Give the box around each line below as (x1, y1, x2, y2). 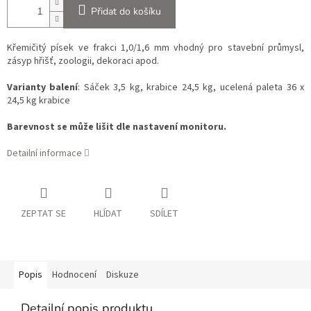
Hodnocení (52, 268, 96, 283)
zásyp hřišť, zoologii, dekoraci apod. (7, 54, 159, 69)
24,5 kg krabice (7, 94, 70, 108)
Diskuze (106, 268, 139, 283)
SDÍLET (150, 207, 178, 221)
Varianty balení (7, 81, 78, 95)
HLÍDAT (94, 207, 122, 221)
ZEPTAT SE (21, 207, 66, 221)
